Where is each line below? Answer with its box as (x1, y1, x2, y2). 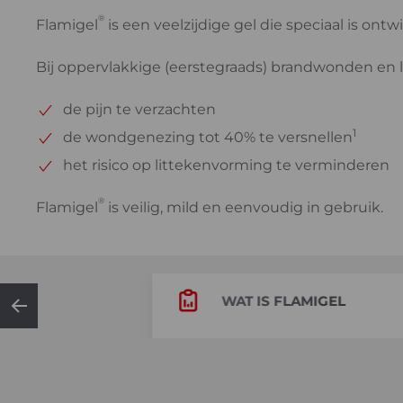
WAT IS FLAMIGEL (220, 291, 345, 309)
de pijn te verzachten (63, 101, 216, 118)
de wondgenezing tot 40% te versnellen (63, 129, 353, 146)
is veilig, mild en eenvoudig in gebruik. (104, 199, 383, 216)
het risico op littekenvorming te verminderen (63, 157, 390, 174)
